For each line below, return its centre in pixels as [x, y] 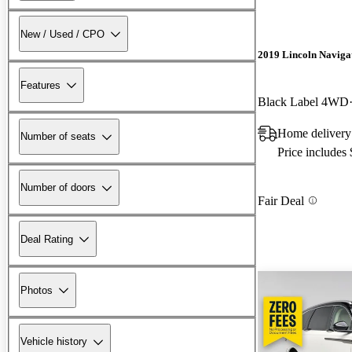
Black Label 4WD [303, 101]
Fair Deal [281, 200]
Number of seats [58, 137]
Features [40, 85]
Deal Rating [47, 239]
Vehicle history [54, 342]
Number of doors [58, 188]
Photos [37, 290]
